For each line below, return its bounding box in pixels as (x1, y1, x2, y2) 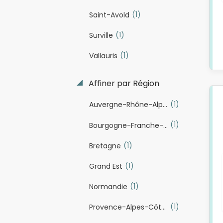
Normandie (89, 182, 127, 192)
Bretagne (89, 140, 121, 151)
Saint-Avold (89, 9, 129, 20)
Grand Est (89, 161, 122, 171)
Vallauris (89, 51, 117, 61)
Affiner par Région (86, 78, 159, 90)
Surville (89, 30, 113, 41)
